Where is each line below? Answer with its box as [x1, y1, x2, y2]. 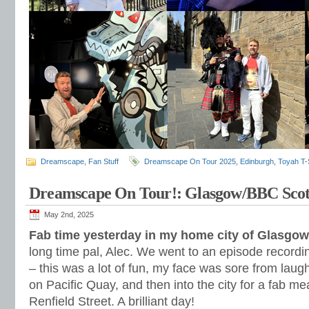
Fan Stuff [88, 157, 119, 166]
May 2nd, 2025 [44, 210, 94, 219]
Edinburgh [240, 157, 274, 166]
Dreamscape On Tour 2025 [144, 157, 236, 166]
